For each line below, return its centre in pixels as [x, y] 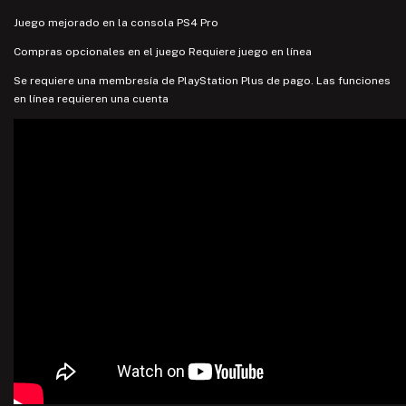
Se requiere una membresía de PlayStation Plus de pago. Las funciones [202, 80]
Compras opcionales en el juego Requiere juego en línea [163, 51]
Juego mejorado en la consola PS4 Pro [116, 22]
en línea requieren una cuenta [91, 98]
